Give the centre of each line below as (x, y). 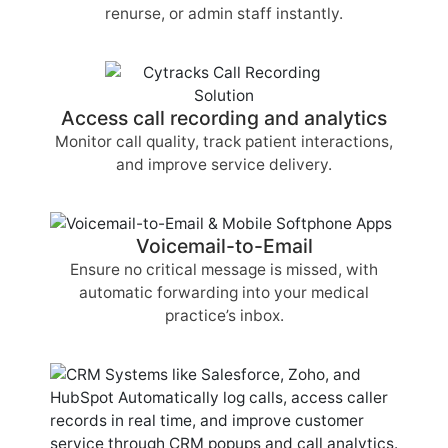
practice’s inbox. (224, 316)
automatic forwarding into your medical (224, 293)
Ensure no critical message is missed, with (224, 270)
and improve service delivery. (224, 164)
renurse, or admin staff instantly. (224, 14)
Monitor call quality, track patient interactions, (224, 141)
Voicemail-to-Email (224, 246)
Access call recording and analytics (224, 117)
